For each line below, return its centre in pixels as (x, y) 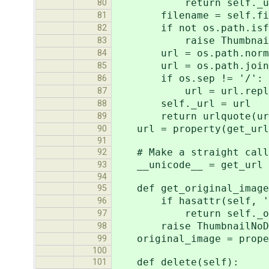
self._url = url (182, 104)
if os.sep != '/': (188, 79)
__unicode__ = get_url (188, 165)
